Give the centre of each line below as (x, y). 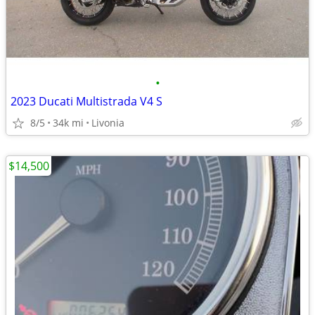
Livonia (108, 123)
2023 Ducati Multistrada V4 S (86, 101)
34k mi (68, 123)
